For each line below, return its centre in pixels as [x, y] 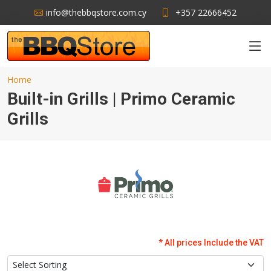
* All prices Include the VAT [211, 242]
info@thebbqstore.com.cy [96, 12]
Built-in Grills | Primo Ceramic [121, 99]
